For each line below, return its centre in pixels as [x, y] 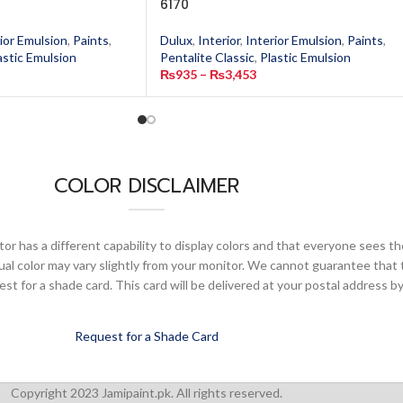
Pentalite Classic [207, 57]
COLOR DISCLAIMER [147, 186]
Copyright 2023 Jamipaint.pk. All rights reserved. [146, 393]
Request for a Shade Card [147, 336]
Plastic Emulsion [305, 57]
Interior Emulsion [294, 40]
